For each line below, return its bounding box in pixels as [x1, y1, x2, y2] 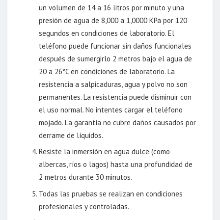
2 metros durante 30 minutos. [39, 172, 133, 182]
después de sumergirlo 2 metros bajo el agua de [39, 54, 192, 63]
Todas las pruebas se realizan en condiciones [39, 189, 183, 198]
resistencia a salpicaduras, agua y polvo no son [39, 79, 188, 89]
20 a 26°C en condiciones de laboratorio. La [39, 66, 175, 76]
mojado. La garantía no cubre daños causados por [39, 117, 196, 127]
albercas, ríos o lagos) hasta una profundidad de [39, 160, 193, 169]
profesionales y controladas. [39, 201, 130, 211]
